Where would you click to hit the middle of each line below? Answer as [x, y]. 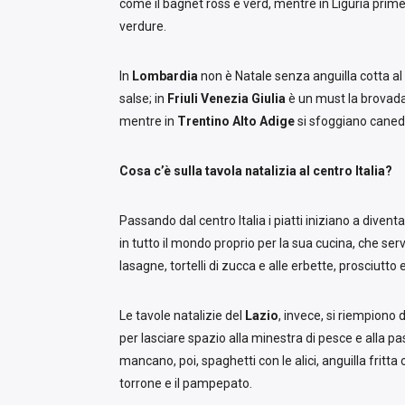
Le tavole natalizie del [182, 316]
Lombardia [165, 76]
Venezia [225, 99]
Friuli [183, 99]
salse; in [143, 99]
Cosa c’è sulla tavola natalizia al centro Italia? [256, 171]
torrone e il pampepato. [187, 384]
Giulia [268, 99]
